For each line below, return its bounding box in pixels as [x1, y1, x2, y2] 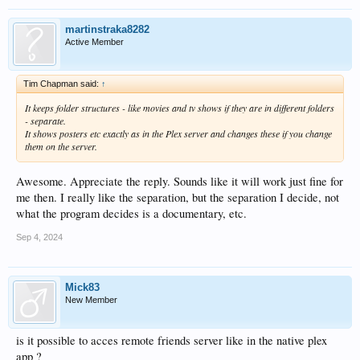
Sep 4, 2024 [16, 232, 63, 243]
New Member [65, 295, 117, 305]
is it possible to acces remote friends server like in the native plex [16, 333, 327, 349]
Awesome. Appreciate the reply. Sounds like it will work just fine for [16, 174, 343, 190]
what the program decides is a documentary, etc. [16, 206, 247, 222]
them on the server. [25, 139, 97, 153]
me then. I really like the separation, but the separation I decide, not [16, 190, 339, 206]
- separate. [25, 113, 66, 127]
